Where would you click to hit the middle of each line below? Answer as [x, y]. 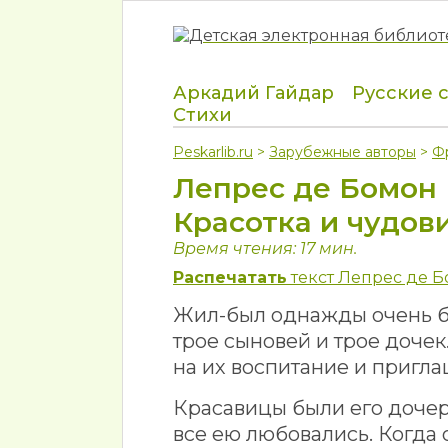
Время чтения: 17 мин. [265, 248]
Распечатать [230, 277]
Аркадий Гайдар [253, 93]
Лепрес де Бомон [305, 188]
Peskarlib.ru [213, 152]
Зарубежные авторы [342, 152]
